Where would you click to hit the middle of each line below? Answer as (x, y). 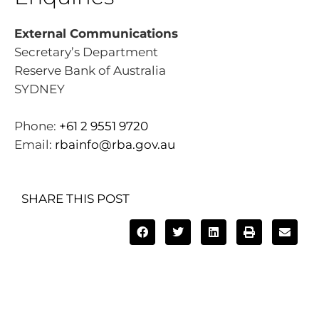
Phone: (37, 126)
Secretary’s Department (86, 52)
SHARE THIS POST (75, 199)
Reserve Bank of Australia (90, 71)
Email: (35, 144)
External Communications (96, 34)
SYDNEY (40, 89)
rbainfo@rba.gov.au (115, 144)
